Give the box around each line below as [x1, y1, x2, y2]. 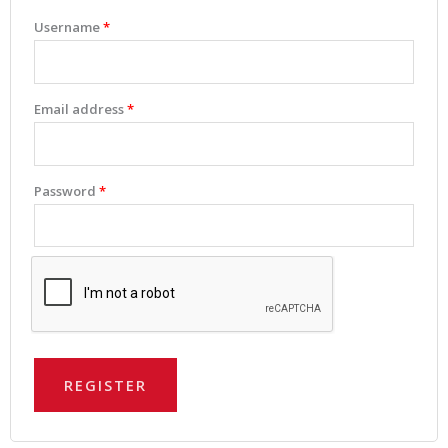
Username [34, 17, 103, 36]
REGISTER [64, 375, 147, 396]
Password [34, 181, 99, 200]
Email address [34, 99, 127, 118]
